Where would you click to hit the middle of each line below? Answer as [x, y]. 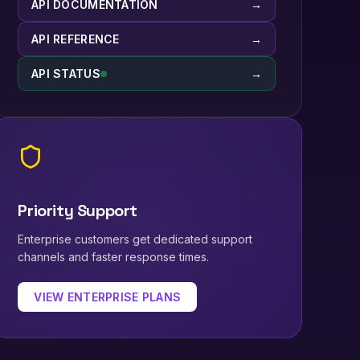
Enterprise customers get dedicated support [135, 239]
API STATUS [66, 74]
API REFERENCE [76, 39]
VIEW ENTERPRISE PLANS [108, 297]
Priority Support [78, 211]
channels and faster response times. [114, 257]
